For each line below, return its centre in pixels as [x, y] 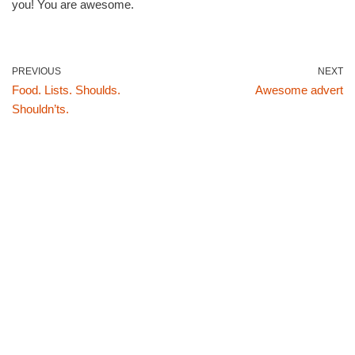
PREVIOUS [36, 71]
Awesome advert [299, 90]
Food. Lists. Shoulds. [66, 90]
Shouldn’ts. [40, 109]
